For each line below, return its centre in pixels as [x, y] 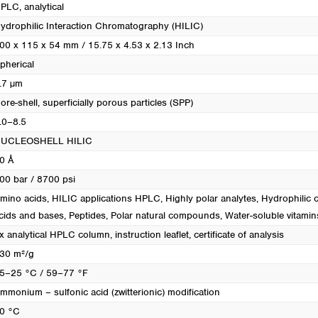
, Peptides [85, 215]
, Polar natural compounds [163, 215]
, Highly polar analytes [208, 198]
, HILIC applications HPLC [104, 198]
